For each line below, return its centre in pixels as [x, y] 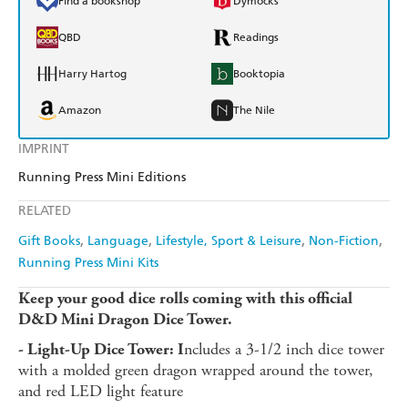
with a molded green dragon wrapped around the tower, [196, 371]
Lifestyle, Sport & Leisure [229, 241]
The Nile [254, 111]
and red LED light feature [101, 392]
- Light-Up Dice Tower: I [101, 350]
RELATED [45, 211]
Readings [256, 38]
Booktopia [259, 74]
